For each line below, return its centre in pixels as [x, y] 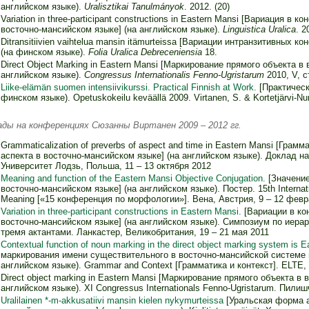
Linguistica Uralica [259, 30]
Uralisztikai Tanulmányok [134, 7]
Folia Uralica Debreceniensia [145, 52]
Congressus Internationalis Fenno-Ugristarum [174, 75]
